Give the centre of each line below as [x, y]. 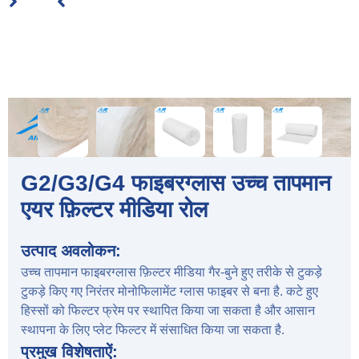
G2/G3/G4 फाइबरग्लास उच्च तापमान [176, 183]
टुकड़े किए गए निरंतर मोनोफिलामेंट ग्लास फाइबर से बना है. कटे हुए [169, 291]
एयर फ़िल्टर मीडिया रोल [114, 209]
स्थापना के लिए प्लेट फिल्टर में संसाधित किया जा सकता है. [153, 329]
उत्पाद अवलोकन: [71, 250]
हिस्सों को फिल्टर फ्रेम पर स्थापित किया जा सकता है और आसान [168, 310]
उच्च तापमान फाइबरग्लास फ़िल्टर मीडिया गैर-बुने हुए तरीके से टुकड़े [171, 272]
